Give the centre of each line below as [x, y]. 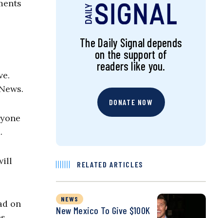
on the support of [131, 54]
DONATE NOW [131, 102]
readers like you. [131, 66]
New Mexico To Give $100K [103, 210]
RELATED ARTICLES [110, 164]
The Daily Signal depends [131, 43]
